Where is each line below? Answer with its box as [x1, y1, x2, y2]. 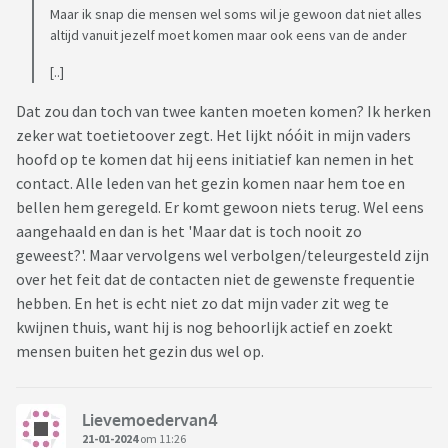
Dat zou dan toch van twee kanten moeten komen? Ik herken [16, 101, 431, 122]
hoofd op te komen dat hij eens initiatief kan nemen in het [16, 149, 414, 170]
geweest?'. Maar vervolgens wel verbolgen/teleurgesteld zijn [16, 245, 429, 266]
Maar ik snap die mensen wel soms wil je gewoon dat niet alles [50, 5, 422, 24]
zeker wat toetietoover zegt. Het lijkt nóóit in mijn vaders [16, 125, 411, 146]
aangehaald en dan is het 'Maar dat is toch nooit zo [16, 221, 362, 242]
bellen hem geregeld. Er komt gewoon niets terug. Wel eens [16, 197, 424, 218]
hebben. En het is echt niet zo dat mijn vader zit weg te [16, 293, 389, 314]
